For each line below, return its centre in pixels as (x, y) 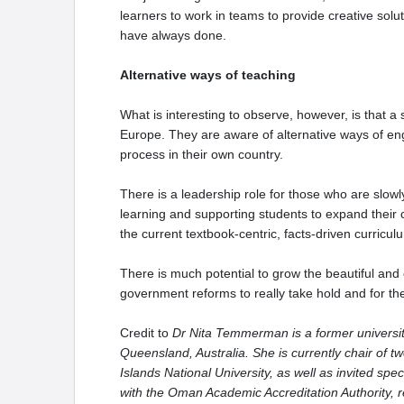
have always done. (175, 35)
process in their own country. (202, 154)
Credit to (146, 332)
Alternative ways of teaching (208, 74)
